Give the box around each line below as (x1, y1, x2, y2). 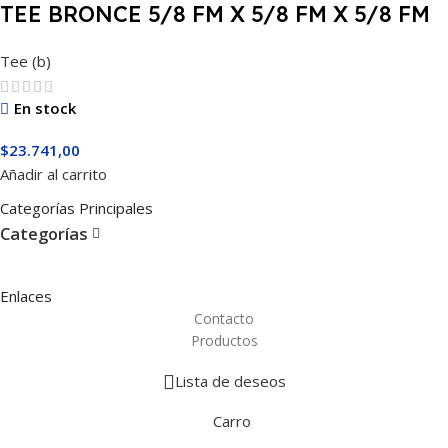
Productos (190, 330, 258, 350)
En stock (14, 97, 76, 118)
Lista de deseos (174, 371, 286, 392)
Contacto (194, 308, 254, 328)
